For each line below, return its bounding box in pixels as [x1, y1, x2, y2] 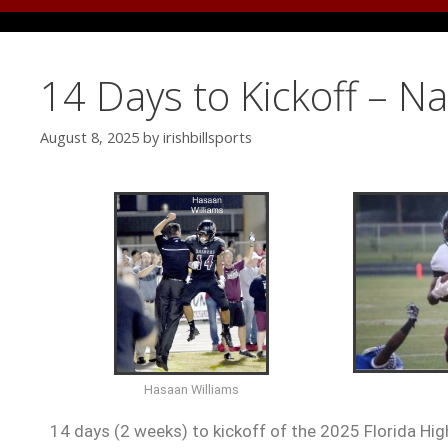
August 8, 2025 [40, 128, 139, 148]
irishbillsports [163, 128, 252, 148]
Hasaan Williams [143, 381, 239, 397]
